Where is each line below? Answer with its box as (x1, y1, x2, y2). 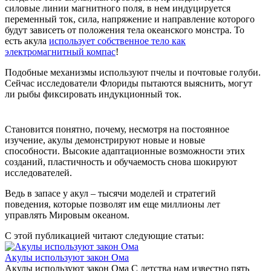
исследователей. (5, 168, 72, 178)
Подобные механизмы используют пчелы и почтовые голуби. (5, 67, 261, 77)
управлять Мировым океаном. (5, 210, 129, 220)
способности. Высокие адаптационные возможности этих (5, 146, 245, 156)
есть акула (5, 36, 49, 46)
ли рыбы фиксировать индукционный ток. (5, 89, 181, 99)
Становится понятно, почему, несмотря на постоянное (5, 124, 229, 134)
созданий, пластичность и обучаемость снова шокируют (5, 157, 237, 167)
